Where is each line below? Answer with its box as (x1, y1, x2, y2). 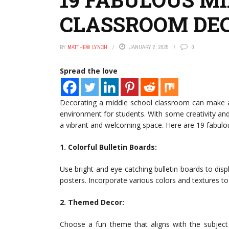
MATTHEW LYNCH (67, 43, 107, 51)
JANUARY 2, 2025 (129, 43, 169, 51)
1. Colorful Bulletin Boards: (60, 142, 157, 152)
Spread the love (60, 66, 118, 76)
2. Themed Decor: (60, 197, 124, 207)
